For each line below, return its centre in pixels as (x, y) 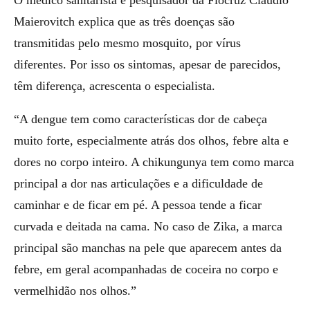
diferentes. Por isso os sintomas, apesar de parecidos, (147, 64)
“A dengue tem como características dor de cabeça (140, 119)
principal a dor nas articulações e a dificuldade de (138, 183)
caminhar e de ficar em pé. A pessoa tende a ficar (138, 205)
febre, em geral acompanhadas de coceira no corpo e (146, 269)
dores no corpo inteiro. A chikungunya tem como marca (154, 162)
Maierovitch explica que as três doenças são (124, 21)
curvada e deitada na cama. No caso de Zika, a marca (148, 226)
